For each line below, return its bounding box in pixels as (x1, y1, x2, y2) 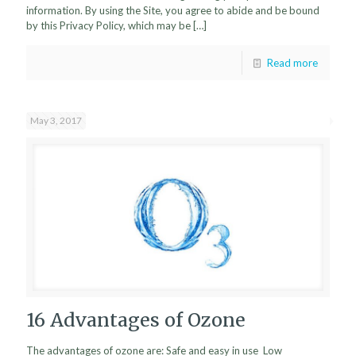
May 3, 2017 (30, 114, 82, 126)
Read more (267, 56, 318, 69)
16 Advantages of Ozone (26, 308, 246, 331)
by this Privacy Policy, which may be (26, 19, 191, 32)
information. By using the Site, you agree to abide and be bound (26, 4, 319, 17)
